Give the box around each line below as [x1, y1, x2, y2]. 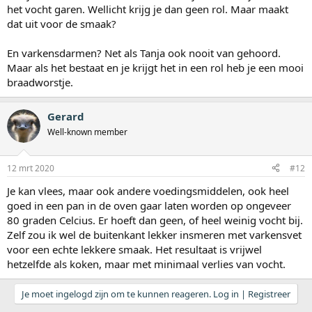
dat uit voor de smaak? [7, 17, 116, 31]
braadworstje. [7, 75, 73, 90]
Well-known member [47, 126, 127, 139]
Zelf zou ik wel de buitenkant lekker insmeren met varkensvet [7, 227, 302, 242]
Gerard [47, 109, 84, 124]
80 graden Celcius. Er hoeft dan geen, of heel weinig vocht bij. [7, 212, 303, 227]
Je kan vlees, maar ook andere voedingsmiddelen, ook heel [7, 183, 289, 198]
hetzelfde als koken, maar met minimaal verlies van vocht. [7, 256, 286, 271]
